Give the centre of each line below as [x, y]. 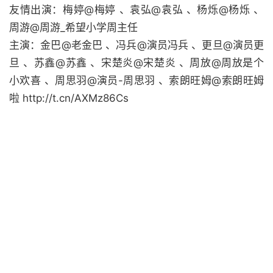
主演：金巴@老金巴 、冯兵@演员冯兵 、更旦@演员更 [136, 45]
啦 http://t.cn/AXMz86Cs [69, 98]
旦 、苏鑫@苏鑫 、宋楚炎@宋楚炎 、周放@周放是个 [136, 63]
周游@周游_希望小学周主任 [73, 27]
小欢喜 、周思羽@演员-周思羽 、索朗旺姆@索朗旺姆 [136, 80]
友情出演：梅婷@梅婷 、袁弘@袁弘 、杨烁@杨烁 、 [136, 10]
